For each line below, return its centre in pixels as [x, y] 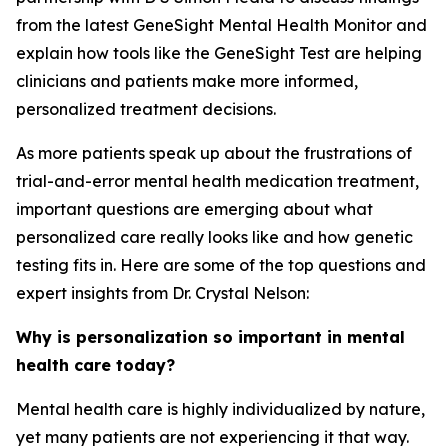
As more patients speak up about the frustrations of [214, 153]
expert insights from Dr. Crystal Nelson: [162, 293]
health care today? [95, 365]
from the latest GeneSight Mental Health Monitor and [221, 25]
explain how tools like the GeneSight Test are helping [219, 53]
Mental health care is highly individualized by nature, [220, 409]
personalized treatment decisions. [146, 109]
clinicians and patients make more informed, [187, 81]
